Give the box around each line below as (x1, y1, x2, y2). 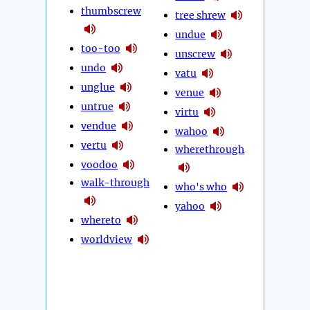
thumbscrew (81, 5, 141, 18)
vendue (81, 119, 116, 132)
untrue (81, 100, 113, 113)
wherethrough (175, 143, 245, 156)
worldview (81, 232, 132, 246)
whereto (81, 213, 121, 226)
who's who (175, 180, 228, 193)
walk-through (81, 176, 149, 190)
